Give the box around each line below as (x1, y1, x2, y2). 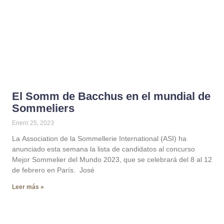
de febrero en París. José (12, 166, 94, 174)
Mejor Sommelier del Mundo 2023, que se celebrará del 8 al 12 (12, 155, 212, 163)
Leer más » (12, 183, 44, 190)
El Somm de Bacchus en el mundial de (12, 90, 210, 102)
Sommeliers (12, 102, 74, 114)
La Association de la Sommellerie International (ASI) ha (12, 134, 186, 142)
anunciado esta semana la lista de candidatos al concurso (12, 145, 195, 153)
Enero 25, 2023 (12, 119, 54, 126)
